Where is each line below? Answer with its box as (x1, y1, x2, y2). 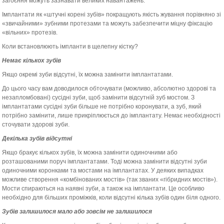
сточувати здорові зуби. (2, 121, 70, 128)
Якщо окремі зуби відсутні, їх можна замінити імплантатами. (2, 71, 173, 78)
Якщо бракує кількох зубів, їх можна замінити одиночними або (2, 149, 178, 156)
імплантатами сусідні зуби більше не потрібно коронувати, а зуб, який (2, 103, 202, 110)
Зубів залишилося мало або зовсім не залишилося (2, 208, 152, 215)
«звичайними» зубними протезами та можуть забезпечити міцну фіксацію (2, 20, 213, 27)
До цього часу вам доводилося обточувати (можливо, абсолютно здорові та (2, 85, 216, 92)
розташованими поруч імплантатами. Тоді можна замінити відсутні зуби (2, 158, 207, 165)
